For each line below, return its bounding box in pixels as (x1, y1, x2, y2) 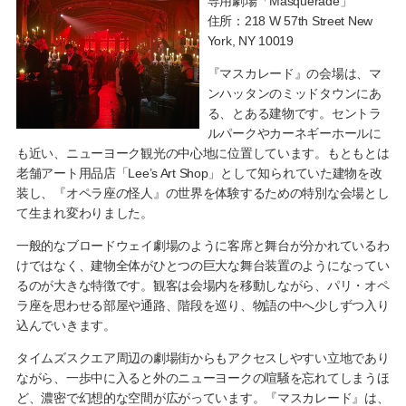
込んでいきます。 (15, 318, 116, 333)
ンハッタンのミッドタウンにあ (207, 86, 382, 101)
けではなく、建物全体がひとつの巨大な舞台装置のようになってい (15, 258, 390, 274)
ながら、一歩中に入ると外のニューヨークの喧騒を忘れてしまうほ (15, 371, 390, 386)
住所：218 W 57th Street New (207, 14, 372, 29)
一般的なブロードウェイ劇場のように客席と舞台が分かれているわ (15, 238, 390, 254)
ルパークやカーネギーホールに (207, 126, 382, 141)
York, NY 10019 (207, 34, 294, 49)
